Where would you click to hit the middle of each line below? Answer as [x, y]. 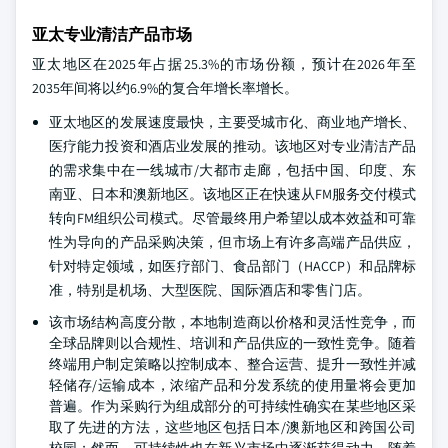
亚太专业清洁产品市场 [112, 34]
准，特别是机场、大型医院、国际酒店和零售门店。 [210, 289]
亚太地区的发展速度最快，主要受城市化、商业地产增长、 [232, 121]
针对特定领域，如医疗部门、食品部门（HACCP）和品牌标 [232, 265]
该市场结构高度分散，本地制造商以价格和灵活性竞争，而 [232, 321]
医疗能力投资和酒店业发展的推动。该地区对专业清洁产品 [232, 145]
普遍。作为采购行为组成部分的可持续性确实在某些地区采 [232, 405]
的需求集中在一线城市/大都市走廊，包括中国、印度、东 [232, 169]
